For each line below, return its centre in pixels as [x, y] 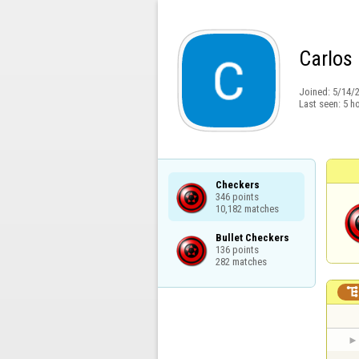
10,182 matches [247, 208]
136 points [237, 249]
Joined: [315, 92]
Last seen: [321, 104]
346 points [237, 196]
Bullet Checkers [252, 237]
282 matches [241, 261]
